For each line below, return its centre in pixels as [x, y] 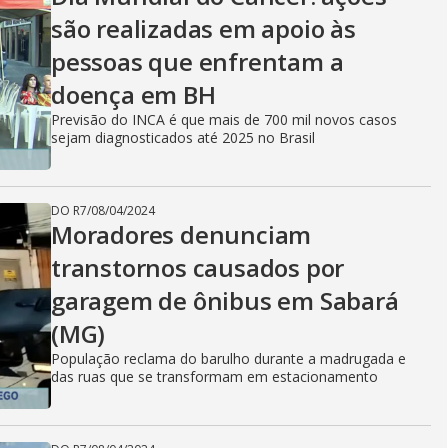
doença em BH [133, 94]
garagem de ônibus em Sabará [225, 300]
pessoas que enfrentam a [197, 61]
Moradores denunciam [181, 234]
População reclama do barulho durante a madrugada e [228, 358]
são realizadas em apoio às [203, 28]
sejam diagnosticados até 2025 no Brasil [183, 137]
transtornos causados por [198, 267]
